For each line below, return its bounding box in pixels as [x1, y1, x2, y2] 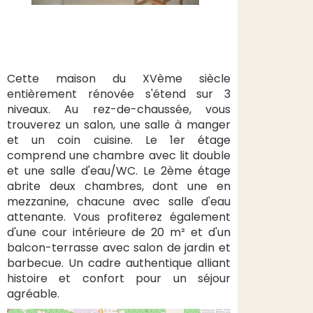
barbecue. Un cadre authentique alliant [7, 255, 231, 271]
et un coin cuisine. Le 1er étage [7, 132, 231, 148]
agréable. [7, 286, 59, 302]
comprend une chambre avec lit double [7, 147, 231, 163]
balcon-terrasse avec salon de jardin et [7, 240, 231, 256]
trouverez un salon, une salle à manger [7, 117, 231, 133]
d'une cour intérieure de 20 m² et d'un [7, 224, 231, 240]
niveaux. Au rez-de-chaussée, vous [7, 101, 231, 117]
